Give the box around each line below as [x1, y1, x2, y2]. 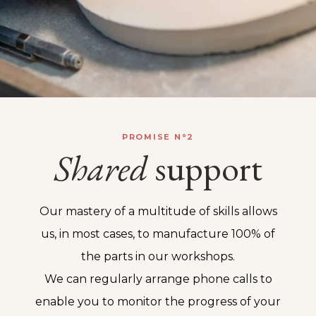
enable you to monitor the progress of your [35, 294, 281, 308]
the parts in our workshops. [81, 249, 235, 263]
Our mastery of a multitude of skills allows [39, 204, 277, 218]
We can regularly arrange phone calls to [44, 272, 272, 286]
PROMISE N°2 [121, 131, 195, 142]
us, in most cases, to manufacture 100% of [41, 226, 275, 241]
